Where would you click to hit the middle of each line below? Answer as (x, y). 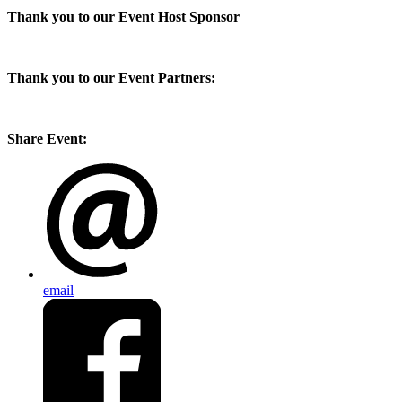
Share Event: (47, 139)
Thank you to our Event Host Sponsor (123, 17)
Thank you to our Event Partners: (111, 78)
